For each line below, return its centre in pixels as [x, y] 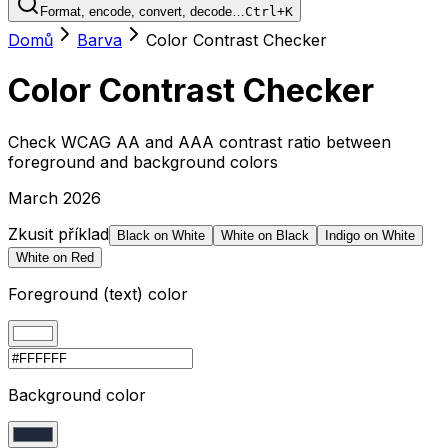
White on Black [265, 235]
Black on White [161, 235]
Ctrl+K [269, 11]
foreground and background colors [143, 161]
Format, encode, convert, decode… [142, 11]
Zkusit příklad [58, 233]
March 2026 [54, 197]
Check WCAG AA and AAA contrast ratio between [199, 141]
